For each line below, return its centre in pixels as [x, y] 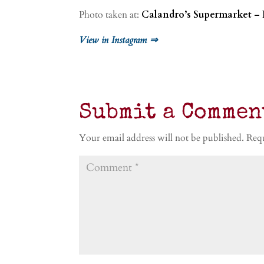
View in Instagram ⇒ [118, 40]
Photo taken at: [110, 14]
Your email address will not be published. [162, 138]
